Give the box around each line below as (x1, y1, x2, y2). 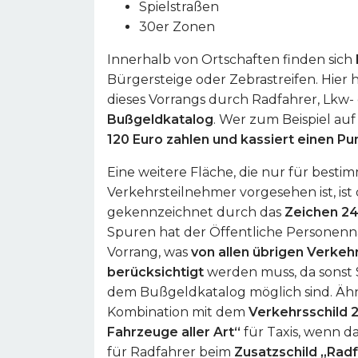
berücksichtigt (107, 265, 204, 280)
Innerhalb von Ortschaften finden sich (107, 52, 356, 67)
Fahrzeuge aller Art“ (107, 324, 241, 340)
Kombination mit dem (107, 304, 249, 320)
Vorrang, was (107, 245, 191, 260)
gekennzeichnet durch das (107, 205, 284, 220)
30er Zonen (139, 19, 215, 34)
